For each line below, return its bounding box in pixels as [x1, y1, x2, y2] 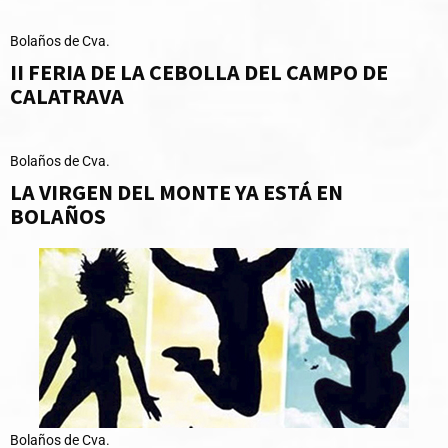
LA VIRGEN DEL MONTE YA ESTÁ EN [10, 178, 343, 207]
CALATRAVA [10, 82, 124, 111]
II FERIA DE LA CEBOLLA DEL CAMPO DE [10, 58, 388, 87]
